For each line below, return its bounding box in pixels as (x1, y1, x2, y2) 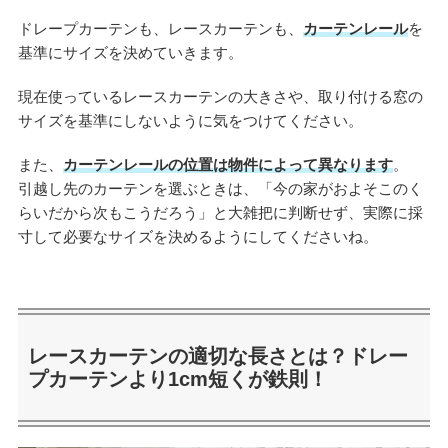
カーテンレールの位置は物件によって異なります (62, 156, 393, 174)
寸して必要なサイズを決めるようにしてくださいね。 (17, 228, 378, 246)
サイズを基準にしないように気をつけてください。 (17, 112, 363, 130)
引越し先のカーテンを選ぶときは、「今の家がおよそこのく (17, 180, 423, 198)
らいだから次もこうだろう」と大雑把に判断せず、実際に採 (17, 204, 423, 222)
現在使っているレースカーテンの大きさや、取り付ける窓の (17, 88, 423, 106)
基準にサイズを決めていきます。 (17, 44, 243, 62)
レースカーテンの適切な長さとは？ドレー (27, 344, 408, 367)
